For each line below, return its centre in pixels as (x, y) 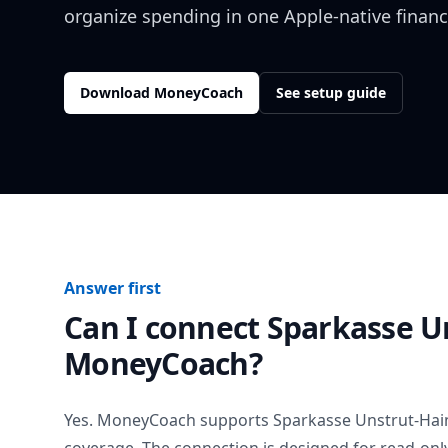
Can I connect (165, 327)
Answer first (112, 288)
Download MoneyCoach (161, 92)
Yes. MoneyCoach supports (168, 420)
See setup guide (331, 92)
